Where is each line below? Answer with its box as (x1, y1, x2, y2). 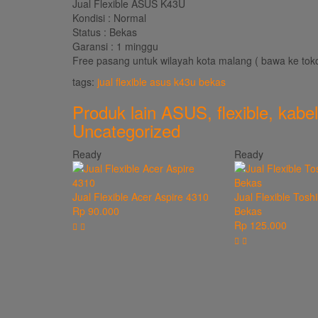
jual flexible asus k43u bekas (97, 75, 226, 89)
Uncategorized (72, 118, 180, 143)
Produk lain (72, 99, 161, 124)
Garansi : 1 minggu (72, 39, 158, 53)
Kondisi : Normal (72, 11, 146, 25)
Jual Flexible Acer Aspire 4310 (72, 190, 209, 204)
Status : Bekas (72, 25, 137, 39)
